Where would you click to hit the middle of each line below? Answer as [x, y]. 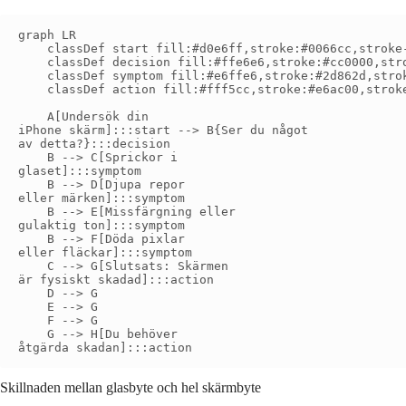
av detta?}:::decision [94, 144]
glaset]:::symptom [80, 171]
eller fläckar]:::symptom [105, 253]
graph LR [47, 35]
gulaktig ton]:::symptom [101, 226]
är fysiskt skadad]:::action [116, 280]
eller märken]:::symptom [101, 198]
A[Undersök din [83, 117]
